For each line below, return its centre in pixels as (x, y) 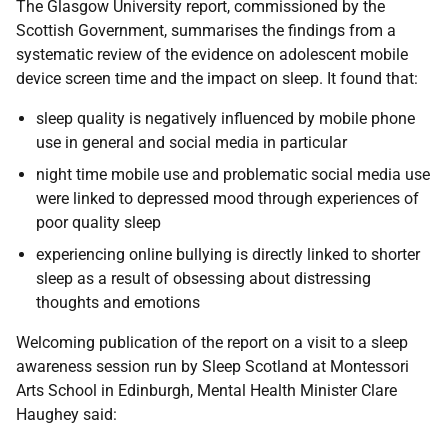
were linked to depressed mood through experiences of (227, 198)
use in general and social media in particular (191, 142)
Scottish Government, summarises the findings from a (206, 30)
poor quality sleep (98, 222)
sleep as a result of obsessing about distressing (203, 278)
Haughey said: (66, 414)
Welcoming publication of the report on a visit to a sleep (212, 342)
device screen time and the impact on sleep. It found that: (217, 78)
